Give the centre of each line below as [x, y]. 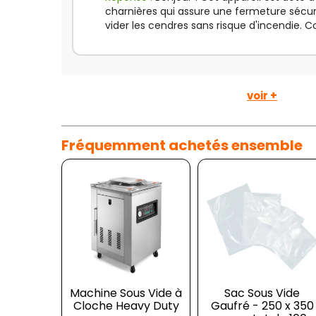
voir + [262, 96]
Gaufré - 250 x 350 [262, 306]
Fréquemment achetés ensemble [182, 145]
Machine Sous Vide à [126, 293]
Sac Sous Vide [262, 293]
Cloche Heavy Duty [126, 306]
